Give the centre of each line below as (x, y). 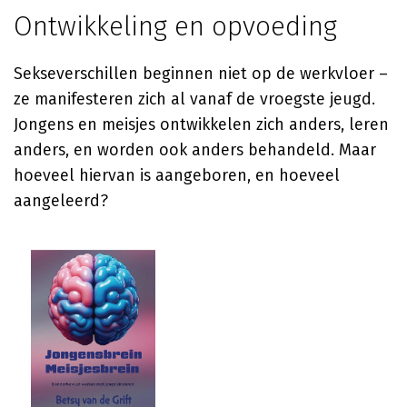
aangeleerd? (61, 201)
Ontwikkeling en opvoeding (175, 26)
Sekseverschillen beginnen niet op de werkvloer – (201, 74)
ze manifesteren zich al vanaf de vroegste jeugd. (194, 99)
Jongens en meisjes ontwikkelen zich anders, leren (201, 124)
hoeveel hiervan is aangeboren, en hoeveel (177, 175)
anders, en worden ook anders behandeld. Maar (195, 150)
